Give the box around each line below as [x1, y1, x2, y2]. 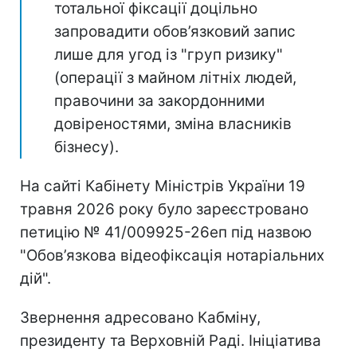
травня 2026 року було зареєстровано [20, 199, 308, 218]
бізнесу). [54, 137, 119, 156]
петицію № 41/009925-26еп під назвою [20, 222, 312, 241]
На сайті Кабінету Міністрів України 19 [20, 176, 305, 195]
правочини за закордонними [54, 91, 265, 110]
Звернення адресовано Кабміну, [20, 308, 261, 327]
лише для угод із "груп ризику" [54, 45, 283, 64]
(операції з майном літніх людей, [54, 68, 296, 87]
